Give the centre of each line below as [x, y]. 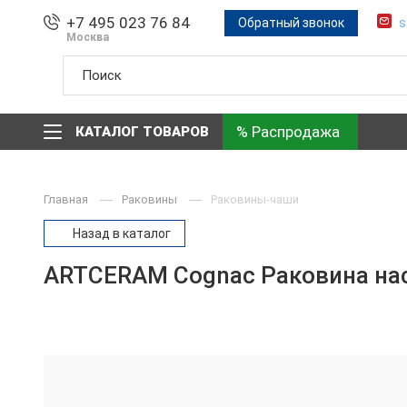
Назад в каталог [120, 233]
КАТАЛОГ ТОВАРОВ [142, 132]
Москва [88, 37]
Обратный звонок [291, 23]
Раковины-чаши [255, 199]
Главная [67, 199]
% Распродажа [288, 132]
